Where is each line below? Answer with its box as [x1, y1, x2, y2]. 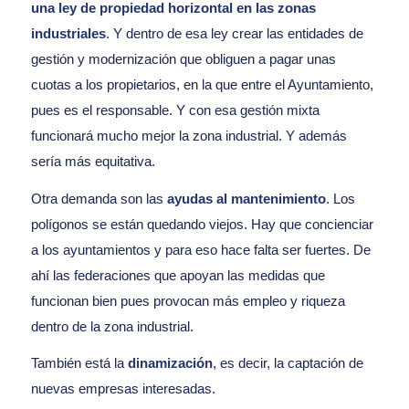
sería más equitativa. [30, 152, 155, 169]
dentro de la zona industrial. [30, 318, 194, 334]
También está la [30, 355, 128, 372]
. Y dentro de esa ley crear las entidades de [105, 25, 363, 41]
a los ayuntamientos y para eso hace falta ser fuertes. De [30, 241, 371, 257]
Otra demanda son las [30, 190, 167, 206]
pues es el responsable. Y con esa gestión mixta [30, 101, 320, 118]
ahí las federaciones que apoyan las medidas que [30, 267, 325, 283]
